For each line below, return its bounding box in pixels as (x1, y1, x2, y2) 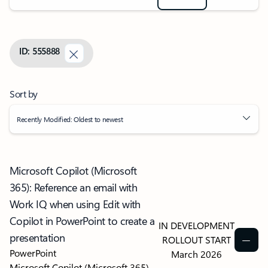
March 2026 (171, 248, 222, 261)
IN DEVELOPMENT (159, 219, 234, 232)
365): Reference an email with (10, 180, 138, 195)
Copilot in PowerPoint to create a (10, 214, 155, 229)
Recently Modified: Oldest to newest (17, 114, 123, 124)
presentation (10, 230, 65, 245)
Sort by (10, 87, 38, 100)
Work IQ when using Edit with (10, 197, 141, 212)
